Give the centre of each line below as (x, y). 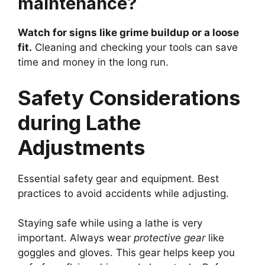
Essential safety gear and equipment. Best (118, 178)
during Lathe (80, 122)
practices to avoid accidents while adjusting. (123, 193)
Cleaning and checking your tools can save (135, 48)
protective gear (169, 238)
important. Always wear (76, 238)
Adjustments (82, 147)
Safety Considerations (129, 97)
